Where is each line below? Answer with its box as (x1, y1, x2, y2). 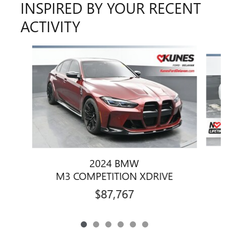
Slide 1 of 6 (8, 45, 48, 56)
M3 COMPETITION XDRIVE (56, 168, 173, 182)
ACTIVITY (20, 15, 80, 36)
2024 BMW (89, 155, 140, 170)
